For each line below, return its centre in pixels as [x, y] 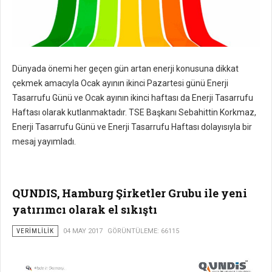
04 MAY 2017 [83, 231]
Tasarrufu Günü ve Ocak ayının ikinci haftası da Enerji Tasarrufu [133, 98]
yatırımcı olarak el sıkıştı [85, 209]
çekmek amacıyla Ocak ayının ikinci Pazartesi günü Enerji [120, 83]
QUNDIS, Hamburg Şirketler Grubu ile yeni [130, 193]
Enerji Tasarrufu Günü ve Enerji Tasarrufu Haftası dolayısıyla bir [132, 127]
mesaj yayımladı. [44, 141]
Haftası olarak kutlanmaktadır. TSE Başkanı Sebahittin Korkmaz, [134, 112]
